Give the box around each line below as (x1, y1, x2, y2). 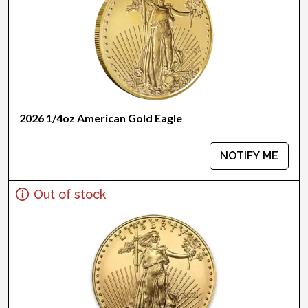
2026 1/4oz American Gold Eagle (19, 111, 182, 124)
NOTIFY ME (220, 149, 278, 162)
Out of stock (34, 186, 106, 201)
